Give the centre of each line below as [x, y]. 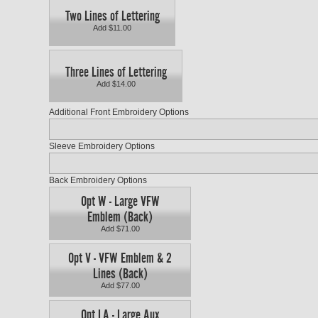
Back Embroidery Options [98, 181]
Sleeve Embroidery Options [102, 147]
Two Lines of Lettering [112, 16]
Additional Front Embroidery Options [119, 113]
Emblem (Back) [120, 217]
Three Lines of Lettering [116, 72]
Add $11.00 [112, 28]
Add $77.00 [120, 286]
